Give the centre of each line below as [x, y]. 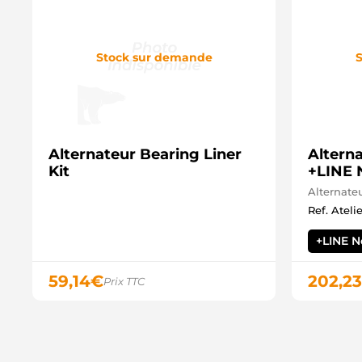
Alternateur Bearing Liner [145, 155]
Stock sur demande [154, 57]
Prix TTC [124, 282]
